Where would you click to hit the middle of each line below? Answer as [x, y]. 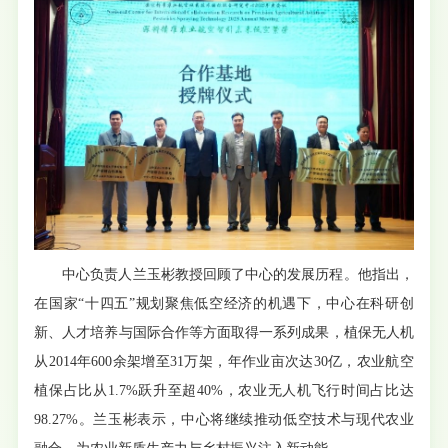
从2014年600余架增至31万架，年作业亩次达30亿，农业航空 [224, 361]
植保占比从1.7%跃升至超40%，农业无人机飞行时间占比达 [224, 390]
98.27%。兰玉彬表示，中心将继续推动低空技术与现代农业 [224, 419]
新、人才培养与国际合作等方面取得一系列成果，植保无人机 [224, 332]
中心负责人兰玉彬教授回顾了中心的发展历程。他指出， [238, 274]
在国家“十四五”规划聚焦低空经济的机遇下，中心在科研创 [224, 303]
